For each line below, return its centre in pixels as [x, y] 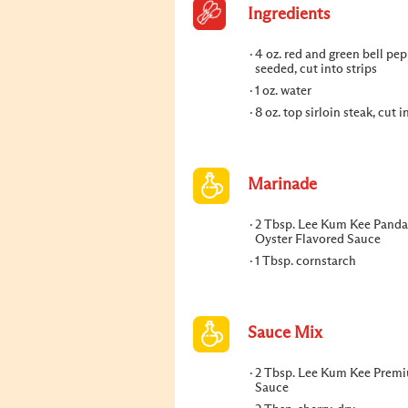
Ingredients [289, 15]
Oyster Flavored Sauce [318, 240]
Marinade [282, 185]
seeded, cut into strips [316, 69]
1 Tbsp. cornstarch [306, 261]
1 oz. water [283, 91]
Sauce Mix [285, 333]
